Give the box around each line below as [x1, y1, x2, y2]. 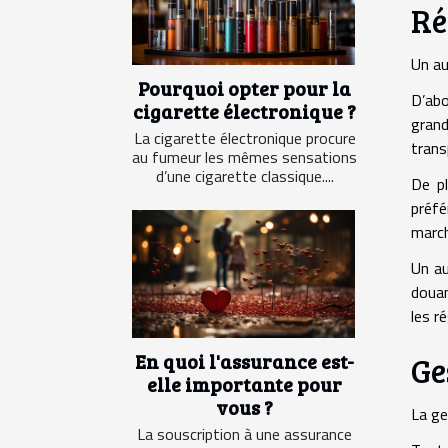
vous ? [216, 393, 273, 420]
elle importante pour [147, 370, 342, 397]
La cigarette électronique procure [133, 126, 356, 151]
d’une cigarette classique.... [155, 164, 334, 189]
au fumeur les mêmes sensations [132, 145, 357, 170]
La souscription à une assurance [137, 421, 352, 446]
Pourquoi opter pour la [138, 75, 351, 102]
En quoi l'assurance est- [135, 347, 354, 374]
